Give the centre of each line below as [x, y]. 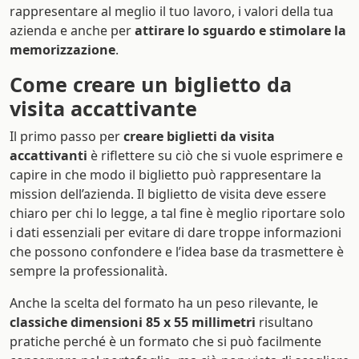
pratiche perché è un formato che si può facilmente [165, 341]
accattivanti [48, 155]
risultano [284, 322]
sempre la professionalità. [89, 271]
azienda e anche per [72, 30]
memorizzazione [63, 50]
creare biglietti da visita [199, 136]
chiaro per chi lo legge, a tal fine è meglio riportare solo [177, 213]
